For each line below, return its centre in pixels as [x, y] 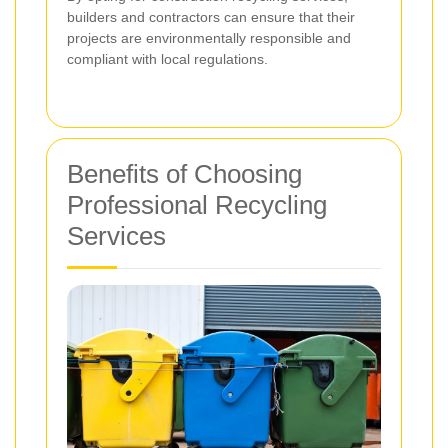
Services [116, 235]
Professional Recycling [197, 204]
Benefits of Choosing [184, 173]
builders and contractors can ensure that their [211, 16]
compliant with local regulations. [167, 58]
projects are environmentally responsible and [209, 37]
